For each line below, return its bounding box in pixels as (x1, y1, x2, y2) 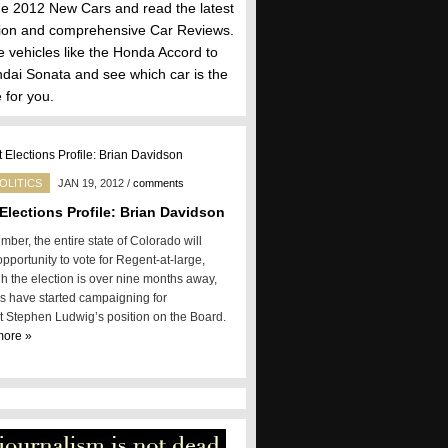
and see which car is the (71, 66, 228, 82)
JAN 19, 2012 (58, 177, 124, 189)
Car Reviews (150, 22, 230, 38)
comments (133, 177, 184, 189)
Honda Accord (113, 44, 202, 60)
